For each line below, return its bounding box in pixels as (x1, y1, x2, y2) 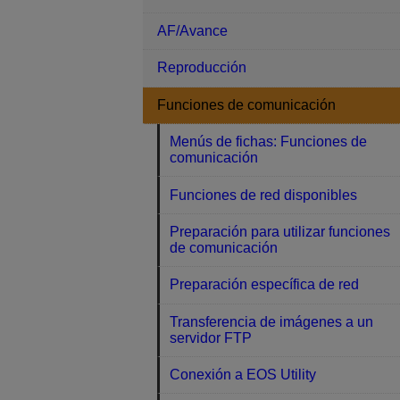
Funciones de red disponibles (170, 187, 358, 203)
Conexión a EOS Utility (170, 367, 317, 383)
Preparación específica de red (170, 277, 360, 293)
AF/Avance (157, 23, 228, 39)
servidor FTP (170, 329, 253, 346)
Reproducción (157, 60, 246, 76)
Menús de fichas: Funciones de (170, 134, 368, 150)
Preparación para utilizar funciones (170, 223, 391, 239)
